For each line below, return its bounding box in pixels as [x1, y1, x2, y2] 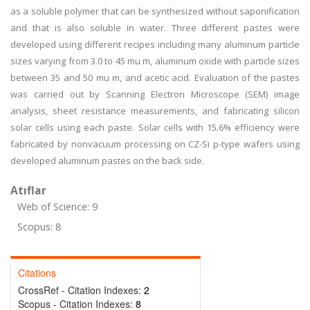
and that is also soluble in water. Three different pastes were [10, 21, 300, 34]
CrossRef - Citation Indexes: [18, 283, 144, 297]
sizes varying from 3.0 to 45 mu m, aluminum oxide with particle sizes [10, 55, 300, 67]
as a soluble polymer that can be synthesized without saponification [10, 5, 300, 17]
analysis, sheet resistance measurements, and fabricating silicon [10, 104, 300, 117]
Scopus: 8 [17, 220, 61, 233]
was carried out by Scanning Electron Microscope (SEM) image [10, 88, 300, 100]
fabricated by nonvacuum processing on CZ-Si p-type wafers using [10, 138, 300, 150]
